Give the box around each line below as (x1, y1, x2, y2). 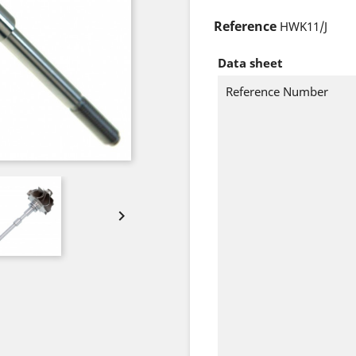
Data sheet (218, 55, 283, 71)
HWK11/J (280, 18, 327, 34)
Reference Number (226, 83, 328, 99)
